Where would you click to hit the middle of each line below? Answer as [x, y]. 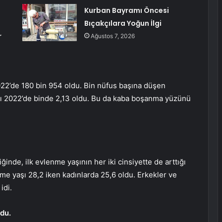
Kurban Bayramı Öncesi [126, 11]
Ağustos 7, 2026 [112, 36]
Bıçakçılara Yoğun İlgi [123, 24]
